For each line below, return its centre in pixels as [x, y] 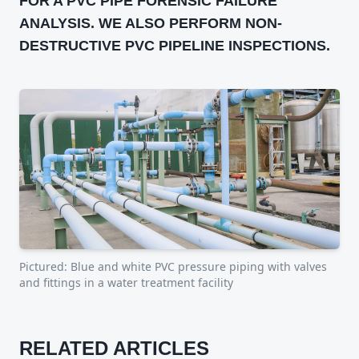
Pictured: [45, 266]
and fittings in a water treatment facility [126, 282]
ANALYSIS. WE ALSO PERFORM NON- [151, 23]
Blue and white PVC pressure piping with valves [199, 266]
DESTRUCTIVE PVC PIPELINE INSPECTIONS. [175, 46]
